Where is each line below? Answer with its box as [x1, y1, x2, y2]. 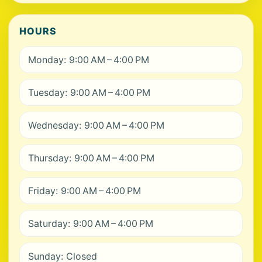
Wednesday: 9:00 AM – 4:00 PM [28, 119, 164, 132]
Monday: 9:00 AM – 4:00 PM [28, 54, 149, 66]
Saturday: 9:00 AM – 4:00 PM [28, 218, 153, 230]
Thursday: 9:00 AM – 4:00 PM [28, 152, 154, 164]
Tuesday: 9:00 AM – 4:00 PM [28, 87, 150, 99]
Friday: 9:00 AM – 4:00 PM [28, 185, 141, 197]
